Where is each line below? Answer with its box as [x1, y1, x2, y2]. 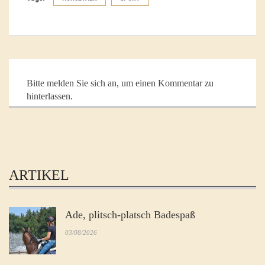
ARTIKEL [9, 167, 69, 183]
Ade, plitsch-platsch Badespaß [65, 208, 195, 221]
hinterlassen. [27, 91, 73, 101]
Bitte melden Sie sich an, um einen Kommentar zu [27, 77, 214, 88]
